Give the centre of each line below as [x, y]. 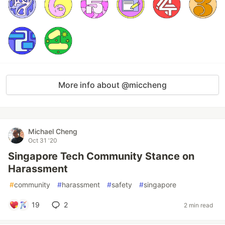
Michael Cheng [53, 131]
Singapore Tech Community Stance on [101, 156]
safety [122, 185]
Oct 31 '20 [43, 140]
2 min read [198, 205]
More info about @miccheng [113, 85]
